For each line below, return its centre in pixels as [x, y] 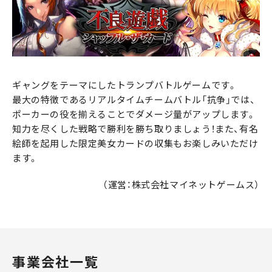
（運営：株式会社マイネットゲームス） [181, 184]
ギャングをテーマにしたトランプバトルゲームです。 [125, 85]
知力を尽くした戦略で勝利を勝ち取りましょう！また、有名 [135, 128]
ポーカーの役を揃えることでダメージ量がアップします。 [134, 114]
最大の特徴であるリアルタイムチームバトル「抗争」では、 [134, 99]
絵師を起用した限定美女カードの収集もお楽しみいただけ [135, 143]
